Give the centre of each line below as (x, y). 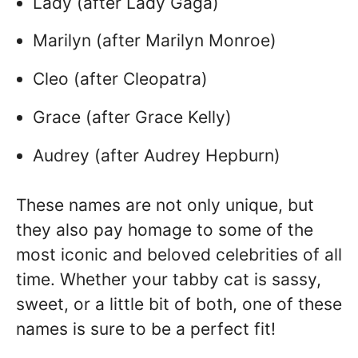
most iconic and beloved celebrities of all (179, 255)
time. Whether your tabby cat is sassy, (169, 280)
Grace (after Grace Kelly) (132, 117)
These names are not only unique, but (165, 205)
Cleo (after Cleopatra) (120, 79)
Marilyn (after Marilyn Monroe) (155, 41)
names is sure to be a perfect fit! (146, 329)
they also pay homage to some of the (165, 230)
